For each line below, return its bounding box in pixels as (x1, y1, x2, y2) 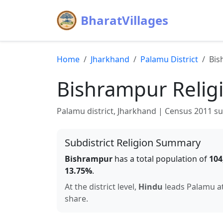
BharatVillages (81, 12, 168, 28)
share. (65, 193, 88, 204)
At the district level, (65, 181, 138, 192)
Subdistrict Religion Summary (65, 136, 201, 149)
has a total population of (112, 153, 209, 164)
